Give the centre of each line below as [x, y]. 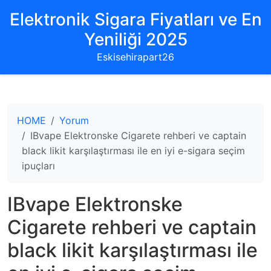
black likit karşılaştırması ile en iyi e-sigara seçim [133, 151]
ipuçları [38, 166]
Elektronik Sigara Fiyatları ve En [135, 19]
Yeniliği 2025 [135, 39]
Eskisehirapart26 [135, 57]
